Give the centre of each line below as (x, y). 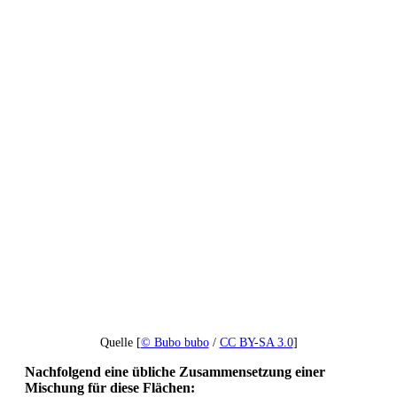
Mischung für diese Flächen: (110, 387)
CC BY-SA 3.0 (256, 342)
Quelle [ (120, 342)
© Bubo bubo (175, 342)
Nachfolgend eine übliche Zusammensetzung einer (175, 371)
